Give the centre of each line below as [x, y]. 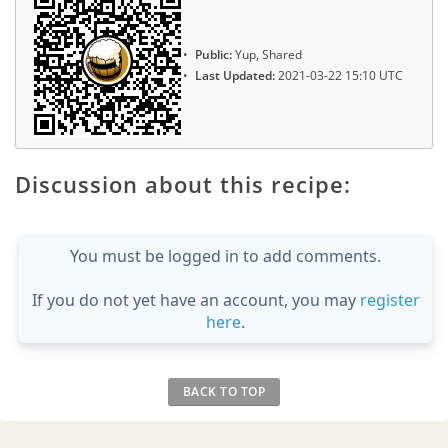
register [389, 299]
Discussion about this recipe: [183, 183]
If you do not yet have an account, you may [195, 299]
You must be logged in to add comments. [225, 255]
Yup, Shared [267, 55]
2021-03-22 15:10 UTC [339, 75]
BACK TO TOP [224, 391]
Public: [213, 55]
